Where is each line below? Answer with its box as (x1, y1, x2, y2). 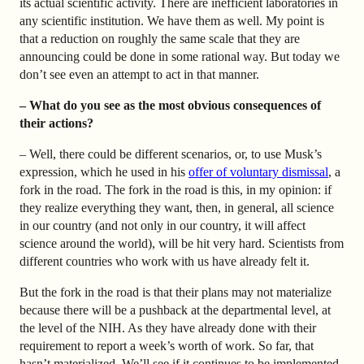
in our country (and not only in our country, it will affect (19, 219, 305, 233)
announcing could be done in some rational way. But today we (19, 50, 340, 64)
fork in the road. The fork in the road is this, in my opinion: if (19, 183, 331, 197)
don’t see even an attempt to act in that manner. (19, 67, 259, 82)
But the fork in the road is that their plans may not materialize (19, 285, 331, 300)
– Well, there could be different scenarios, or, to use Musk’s (19, 147, 322, 162)
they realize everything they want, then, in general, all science (19, 201, 334, 215)
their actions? (19, 116, 93, 131)
